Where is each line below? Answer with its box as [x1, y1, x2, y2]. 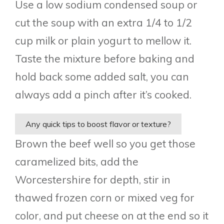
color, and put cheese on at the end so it [15, 208, 208, 222]
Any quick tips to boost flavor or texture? [25, 118, 171, 129]
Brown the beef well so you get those [15, 136, 195, 150]
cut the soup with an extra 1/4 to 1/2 [15, 15, 192, 29]
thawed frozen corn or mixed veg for [15, 190, 194, 204]
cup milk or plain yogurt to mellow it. [15, 33, 191, 47]
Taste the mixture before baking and [15, 51, 194, 65]
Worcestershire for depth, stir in [15, 172, 170, 186]
